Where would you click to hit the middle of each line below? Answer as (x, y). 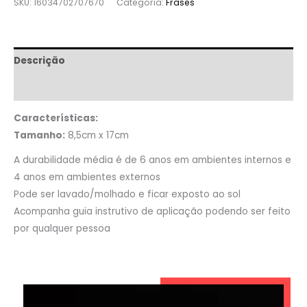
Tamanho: (39, 136)
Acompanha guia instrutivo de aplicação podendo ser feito (152, 212)
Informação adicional (69, 87)
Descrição (39, 61)
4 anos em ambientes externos (87, 177)
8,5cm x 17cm (97, 136)
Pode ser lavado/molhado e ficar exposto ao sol (127, 195)
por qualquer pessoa (62, 229)
